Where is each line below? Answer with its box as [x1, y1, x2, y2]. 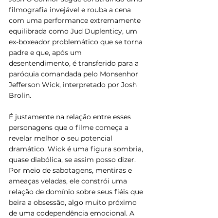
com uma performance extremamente [9, 16, 143, 25]
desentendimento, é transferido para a [9, 58, 141, 68]
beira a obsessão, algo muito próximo [9, 198, 139, 207]
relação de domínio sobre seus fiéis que [9, 187, 145, 196]
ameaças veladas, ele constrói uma [9, 176, 129, 185]
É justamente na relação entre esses [9, 112, 133, 121]
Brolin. [9, 91, 31, 100]
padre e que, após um [9, 48, 84, 57]
